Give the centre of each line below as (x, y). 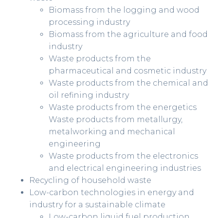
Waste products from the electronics (123, 156)
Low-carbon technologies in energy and (112, 193)
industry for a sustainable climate (97, 205)
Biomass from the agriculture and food (128, 35)
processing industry (89, 22)
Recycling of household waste (90, 181)
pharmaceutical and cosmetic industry (127, 71)
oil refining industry (89, 95)
